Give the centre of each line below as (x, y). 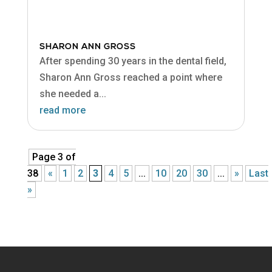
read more (62, 110)
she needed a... (73, 93)
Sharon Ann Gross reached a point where (131, 77)
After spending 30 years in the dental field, (133, 61)
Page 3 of (54, 157)
